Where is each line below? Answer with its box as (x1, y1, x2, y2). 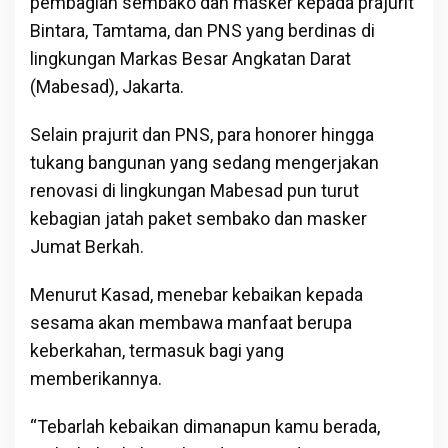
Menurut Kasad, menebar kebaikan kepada (30, 283, 363, 305)
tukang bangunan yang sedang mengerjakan (30, 151, 379, 173)
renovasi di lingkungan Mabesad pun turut (30, 179, 359, 201)
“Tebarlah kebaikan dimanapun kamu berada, (30, 415, 380, 437)
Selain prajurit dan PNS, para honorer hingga (30, 123, 374, 145)
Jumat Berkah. (30, 235, 144, 257)
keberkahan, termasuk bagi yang (30, 339, 284, 361)
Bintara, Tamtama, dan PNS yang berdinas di (30, 19, 375, 41)
